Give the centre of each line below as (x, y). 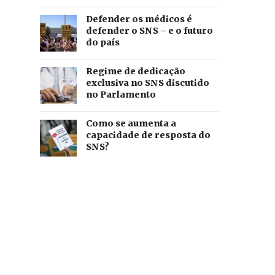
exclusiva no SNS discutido (147, 83)
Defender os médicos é (139, 19)
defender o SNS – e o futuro (149, 31)
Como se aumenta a (131, 124)
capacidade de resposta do (148, 135)
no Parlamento (121, 95)
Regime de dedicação (135, 72)
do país (103, 43)
